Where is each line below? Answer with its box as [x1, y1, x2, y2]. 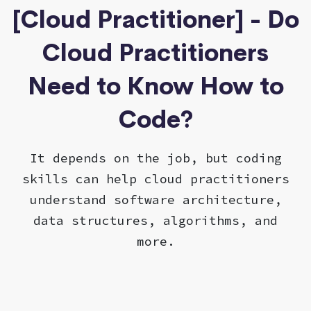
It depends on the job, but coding [29, 149, 282, 166]
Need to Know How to [27, 71, 284, 101]
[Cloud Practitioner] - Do [12, 4, 299, 35]
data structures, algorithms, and [33, 212, 278, 228]
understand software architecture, [29, 191, 282, 208]
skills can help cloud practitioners [22, 170, 289, 187]
